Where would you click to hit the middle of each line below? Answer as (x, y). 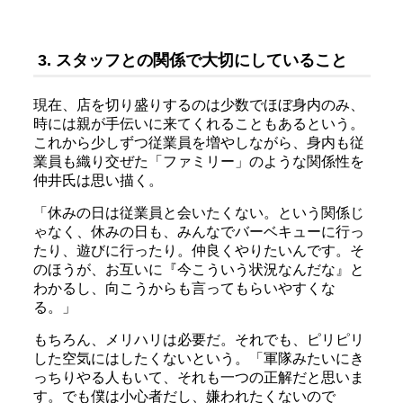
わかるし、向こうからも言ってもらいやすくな (184, 288)
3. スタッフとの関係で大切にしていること (192, 60)
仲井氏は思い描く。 (98, 180)
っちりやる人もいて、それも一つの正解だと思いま (198, 377)
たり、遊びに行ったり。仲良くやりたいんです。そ (198, 250)
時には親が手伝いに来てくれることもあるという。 (198, 123)
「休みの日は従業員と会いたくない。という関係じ (198, 212)
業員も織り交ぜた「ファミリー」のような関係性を (198, 161)
